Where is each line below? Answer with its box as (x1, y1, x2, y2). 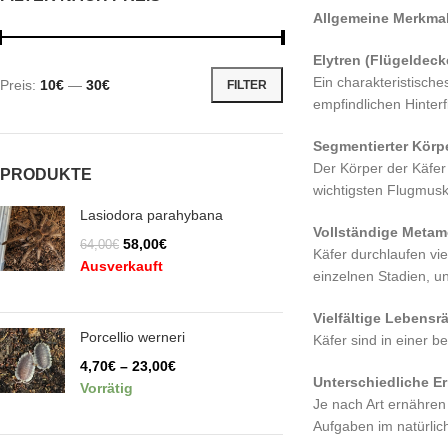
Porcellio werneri (80, 329, 185, 345)
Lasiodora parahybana (80, 207, 223, 223)
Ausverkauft (80, 258, 163, 274)
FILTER (226, 77, 267, 92)
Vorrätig (80, 380, 133, 396)
